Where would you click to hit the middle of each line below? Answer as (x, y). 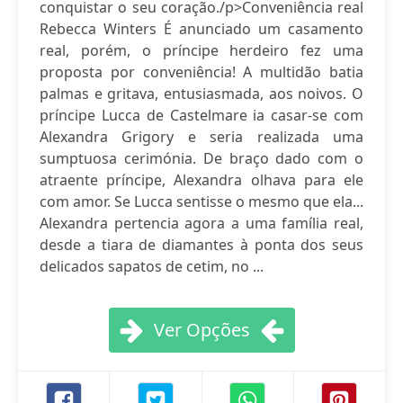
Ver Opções (201, 330)
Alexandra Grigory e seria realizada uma (201, 137)
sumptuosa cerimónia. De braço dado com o (201, 158)
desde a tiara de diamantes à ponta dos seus (201, 245)
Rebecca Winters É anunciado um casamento (201, 29)
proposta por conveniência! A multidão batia (201, 72)
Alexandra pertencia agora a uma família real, (201, 223)
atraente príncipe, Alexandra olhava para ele (201, 180)
